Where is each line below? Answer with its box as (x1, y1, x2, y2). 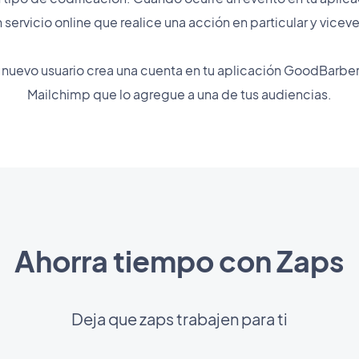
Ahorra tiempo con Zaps (14, 243, 345, 280)
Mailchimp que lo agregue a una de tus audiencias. (27, 86, 332, 103)
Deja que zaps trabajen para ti (71, 309, 288, 329)
